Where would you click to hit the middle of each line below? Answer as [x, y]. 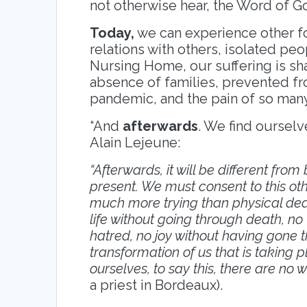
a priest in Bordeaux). [157, 285]
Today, [112, 33]
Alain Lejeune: [135, 142]
